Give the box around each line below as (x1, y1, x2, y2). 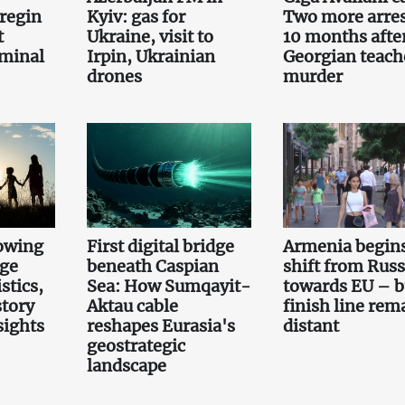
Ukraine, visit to (86, 25, 213, 47)
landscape (86, 354, 166, 376)
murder (282, 65, 343, 87)
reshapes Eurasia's (86, 315, 235, 336)
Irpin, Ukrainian (86, 45, 215, 67)
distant (282, 315, 339, 336)
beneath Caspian (86, 255, 219, 277)
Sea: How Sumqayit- (86, 275, 250, 297)
